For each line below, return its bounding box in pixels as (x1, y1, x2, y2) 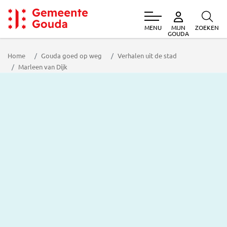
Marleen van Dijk (18, 62, 67, 71)
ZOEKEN (195, 23, 219, 31)
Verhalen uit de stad (118, 51, 177, 60)
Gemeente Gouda (8, 28, 92, 42)
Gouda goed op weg (41, 51, 102, 60)
